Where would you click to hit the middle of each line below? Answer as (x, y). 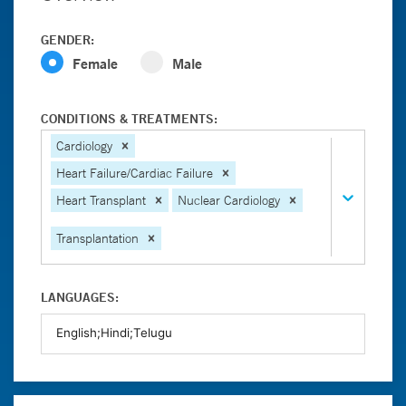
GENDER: (68, 40)
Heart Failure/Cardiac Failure (135, 173)
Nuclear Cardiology (229, 200)
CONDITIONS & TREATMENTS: (129, 119)
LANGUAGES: (80, 297)
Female (95, 63)
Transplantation (97, 238)
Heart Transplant (101, 200)
